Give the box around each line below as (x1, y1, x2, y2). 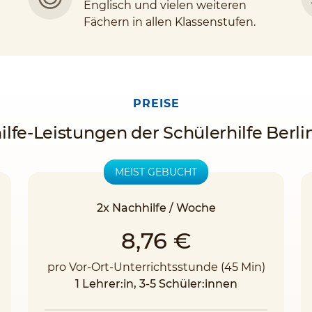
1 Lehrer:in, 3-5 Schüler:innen (75, 277, 237, 290)
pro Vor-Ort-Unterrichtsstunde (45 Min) (47, 260, 265, 274)
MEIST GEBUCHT (115, 166, 197, 178)
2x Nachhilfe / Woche (96, 201, 216, 214)
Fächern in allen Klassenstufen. (84, 15, 256, 29)
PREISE (132, 97, 180, 110)
